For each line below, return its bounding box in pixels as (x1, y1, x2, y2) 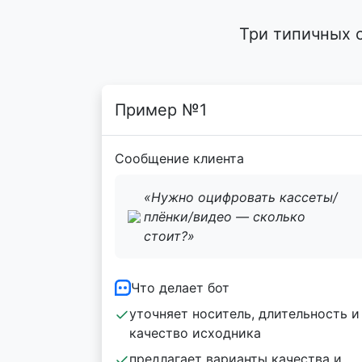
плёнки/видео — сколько (144, 208, 305, 225)
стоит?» (144, 228, 195, 244)
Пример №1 (115, 100, 207, 120)
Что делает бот (131, 280, 229, 296)
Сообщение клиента (115, 150, 244, 166)
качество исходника (129, 325, 261, 341)
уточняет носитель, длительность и (129, 305, 360, 322)
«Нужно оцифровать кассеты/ (144, 189, 338, 205)
